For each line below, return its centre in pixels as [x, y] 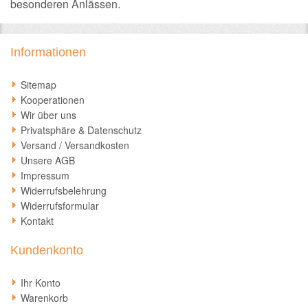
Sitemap [38, 85]
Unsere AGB [48, 160]
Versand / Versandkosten [75, 145]
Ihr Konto [41, 283]
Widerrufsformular [60, 206]
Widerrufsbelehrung [64, 190]
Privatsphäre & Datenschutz [81, 130]
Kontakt [37, 221]
